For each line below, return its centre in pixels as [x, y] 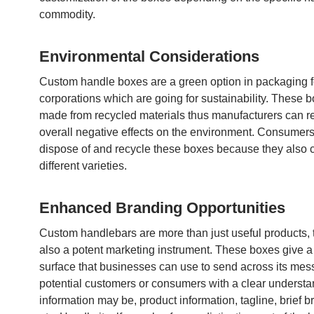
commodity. [67, 14]
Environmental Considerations [149, 56]
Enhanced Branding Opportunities [162, 208]
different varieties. [83, 166]
